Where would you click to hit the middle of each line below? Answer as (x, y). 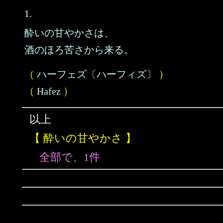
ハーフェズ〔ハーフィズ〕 (97, 74)
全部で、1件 (70, 157)
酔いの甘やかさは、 (69, 33)
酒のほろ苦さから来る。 (79, 50)
